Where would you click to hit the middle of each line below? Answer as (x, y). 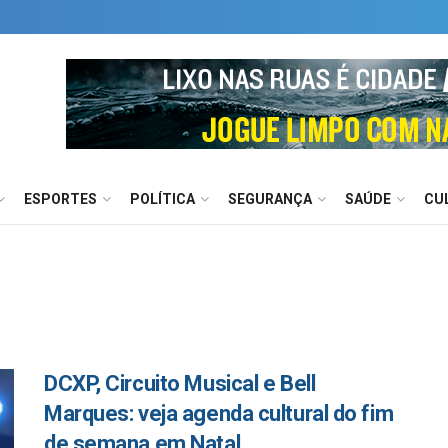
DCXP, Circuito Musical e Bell (180, 383)
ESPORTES (60, 199)
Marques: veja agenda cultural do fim (219, 413)
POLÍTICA (162, 199)
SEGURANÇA (270, 199)
